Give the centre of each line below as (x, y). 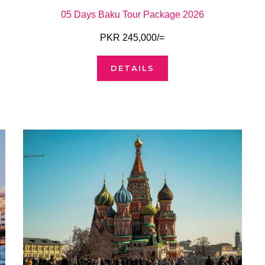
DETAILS (132, 68)
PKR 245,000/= (132, 38)
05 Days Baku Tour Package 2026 (132, 15)
